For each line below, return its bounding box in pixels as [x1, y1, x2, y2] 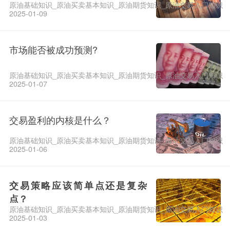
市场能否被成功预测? [9, 43, 98, 56]
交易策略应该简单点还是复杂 [9, 178, 147, 192]
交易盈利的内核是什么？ [9, 112, 111, 126]
